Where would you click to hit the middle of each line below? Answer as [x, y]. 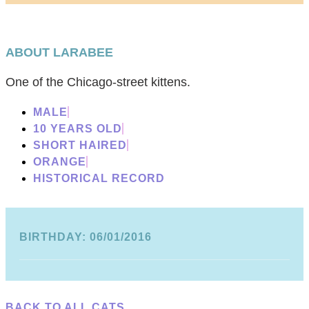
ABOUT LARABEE [59, 53]
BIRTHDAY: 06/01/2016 [86, 237]
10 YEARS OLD [78, 129]
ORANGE [60, 162]
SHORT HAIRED [80, 146]
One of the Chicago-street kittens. [98, 82]
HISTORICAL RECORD [99, 179]
